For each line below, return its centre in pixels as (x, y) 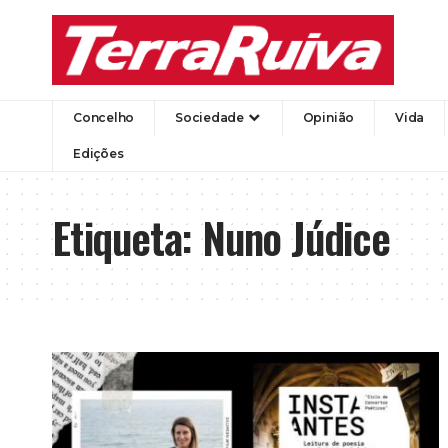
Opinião (328, 117)
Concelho (104, 117)
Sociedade (209, 117)
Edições (98, 153)
